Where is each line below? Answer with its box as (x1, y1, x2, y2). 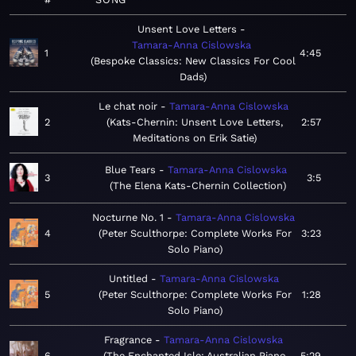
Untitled (108, 273, 148, 285)
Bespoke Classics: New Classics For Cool (94, 55, 296, 68)
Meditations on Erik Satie (133, 132, 253, 145)
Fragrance (103, 334, 152, 346)
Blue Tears (105, 164, 157, 176)
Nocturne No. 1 (92, 211, 164, 224)
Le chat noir (98, 100, 157, 113)
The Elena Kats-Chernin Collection (112, 180, 283, 192)
